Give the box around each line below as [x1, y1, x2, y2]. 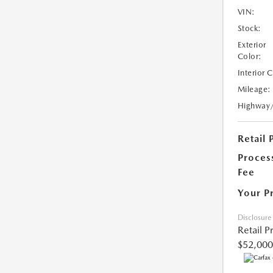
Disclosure [237, 213, 271, 222]
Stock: [237, 24, 261, 34]
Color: [237, 52, 262, 62]
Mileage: [237, 85, 271, 94]
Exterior [237, 40, 266, 50]
